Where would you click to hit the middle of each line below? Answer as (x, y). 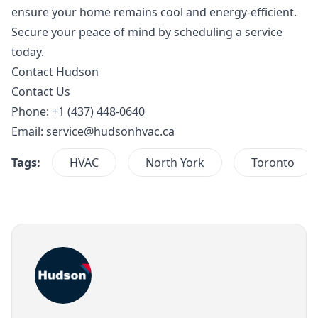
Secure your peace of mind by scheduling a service (147, 32)
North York (175, 163)
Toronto (273, 163)
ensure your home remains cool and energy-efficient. (154, 12)
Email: (29, 132)
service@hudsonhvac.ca (110, 132)
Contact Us (41, 92)
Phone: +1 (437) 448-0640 (78, 112)
